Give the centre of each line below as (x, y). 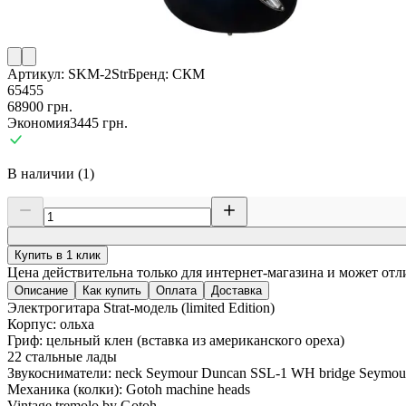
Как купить (112, 291)
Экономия (39, 123)
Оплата (176, 291)
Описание (41, 291)
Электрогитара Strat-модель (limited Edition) (141, 308)
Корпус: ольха (51, 324)
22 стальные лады (62, 357)
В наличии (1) (51, 174)
